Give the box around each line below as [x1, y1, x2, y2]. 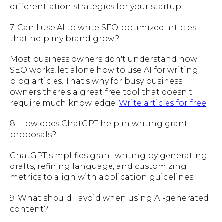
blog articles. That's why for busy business [10, 76, 182, 86]
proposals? [10, 129, 56, 139]
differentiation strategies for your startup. [10, 1, 183, 11]
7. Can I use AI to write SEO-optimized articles [10, 22, 196, 32]
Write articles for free [119, 98, 206, 108]
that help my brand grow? [10, 33, 119, 43]
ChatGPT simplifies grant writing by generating [10, 150, 207, 160]
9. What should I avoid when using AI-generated [10, 193, 209, 203]
